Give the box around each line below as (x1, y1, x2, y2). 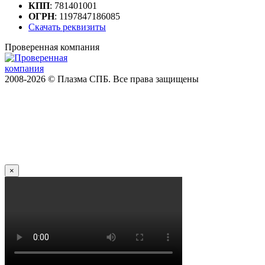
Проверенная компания (5, 42, 99, 53)
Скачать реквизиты (28, 22, 106, 33)
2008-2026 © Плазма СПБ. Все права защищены (5, 74, 199, 85)
